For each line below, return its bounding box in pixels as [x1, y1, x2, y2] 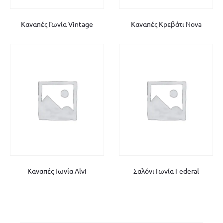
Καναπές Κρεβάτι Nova [130, 19, 202, 28]
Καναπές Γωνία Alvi [27, 166, 87, 175]
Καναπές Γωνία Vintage [21, 19, 93, 28]
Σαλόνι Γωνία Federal [133, 166, 199, 175]
